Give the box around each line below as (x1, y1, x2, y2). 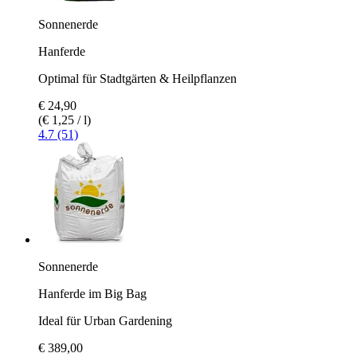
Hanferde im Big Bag (38, 286, 147, 300)
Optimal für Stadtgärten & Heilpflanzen (38, 71, 237, 85)
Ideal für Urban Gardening (38, 313, 172, 328)
